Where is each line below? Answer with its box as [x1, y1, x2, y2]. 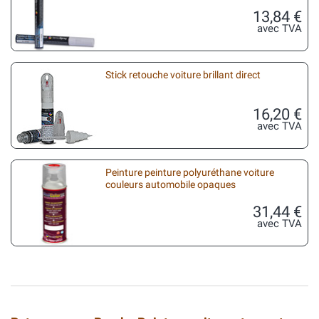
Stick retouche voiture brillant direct [105, 68, 261, 81]
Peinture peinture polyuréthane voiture [105, 166, 274, 179]
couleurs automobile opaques [105, 178, 236, 191]
